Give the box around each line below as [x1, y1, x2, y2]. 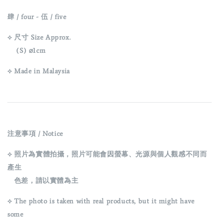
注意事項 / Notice [7, 130, 63, 138]
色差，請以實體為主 [7, 176, 79, 185]
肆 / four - [7, 13, 41, 22]
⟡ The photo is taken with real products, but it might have [7, 197, 195, 206]
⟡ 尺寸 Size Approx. [7, 33, 71, 42]
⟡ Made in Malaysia [7, 67, 70, 76]
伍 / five [41, 13, 66, 22]
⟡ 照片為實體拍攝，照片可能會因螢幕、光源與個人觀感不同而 [7, 150, 207, 159]
